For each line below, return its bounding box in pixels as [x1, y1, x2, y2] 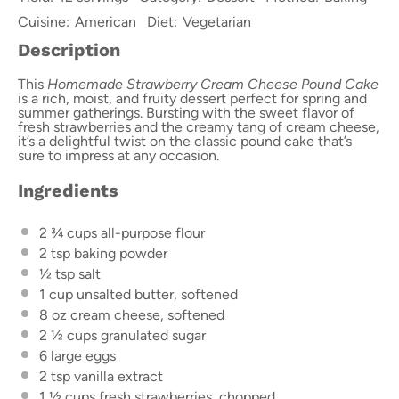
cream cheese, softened [67, 305, 224, 323]
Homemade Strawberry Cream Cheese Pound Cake [47, 75, 379, 93]
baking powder [70, 244, 167, 262]
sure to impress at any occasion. [18, 146, 219, 164]
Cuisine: [18, 13, 69, 30]
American [75, 13, 136, 30]
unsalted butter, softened [73, 285, 238, 303]
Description [18, 38, 120, 61]
